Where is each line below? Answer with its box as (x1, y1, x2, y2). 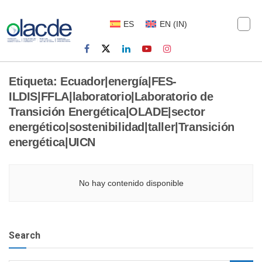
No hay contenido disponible (78, 178, 184, 188)
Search (9, 230, 40, 242)
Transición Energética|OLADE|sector (9, 105, 205, 119)
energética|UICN (9, 136, 95, 149)
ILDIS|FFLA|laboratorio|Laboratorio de (9, 90, 213, 104)
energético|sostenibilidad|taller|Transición (9, 120, 235, 134)
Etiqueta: (9, 75, 60, 88)
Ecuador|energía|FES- (60, 75, 177, 88)
